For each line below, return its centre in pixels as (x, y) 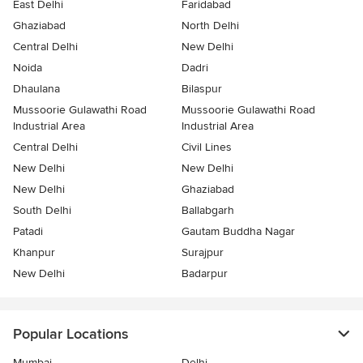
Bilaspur (202, 89)
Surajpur (203, 253)
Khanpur (34, 253)
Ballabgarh (208, 211)
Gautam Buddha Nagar (238, 232)
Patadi (28, 232)
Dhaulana (36, 89)
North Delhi (210, 26)
